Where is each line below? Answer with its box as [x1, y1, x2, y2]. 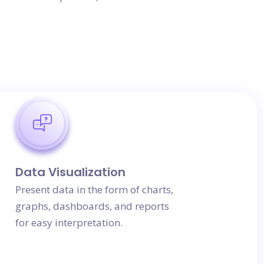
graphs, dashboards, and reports [15, 199, 169, 213]
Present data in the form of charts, [15, 183, 173, 196]
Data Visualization [15, 164, 126, 180]
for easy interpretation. [15, 216, 123, 229]
